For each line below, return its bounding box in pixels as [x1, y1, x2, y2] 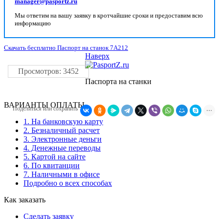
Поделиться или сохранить [13, 105, 78, 112]
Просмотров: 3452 [18, 67, 79, 76]
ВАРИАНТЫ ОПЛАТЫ [4, 101, 85, 109]
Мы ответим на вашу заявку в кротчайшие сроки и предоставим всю [15, 12, 203, 20]
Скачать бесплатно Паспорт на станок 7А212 [4, 44, 128, 52]
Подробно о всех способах [23, 179, 112, 188]
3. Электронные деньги [23, 135, 102, 144]
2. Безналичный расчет [23, 126, 100, 135]
